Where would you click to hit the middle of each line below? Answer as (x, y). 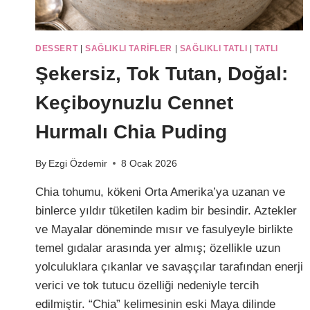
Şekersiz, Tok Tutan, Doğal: (162, 73)
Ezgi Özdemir (78, 163)
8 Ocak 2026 (149, 163)
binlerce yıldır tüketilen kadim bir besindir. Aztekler (166, 210)
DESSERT (57, 48)
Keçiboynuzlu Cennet (134, 102)
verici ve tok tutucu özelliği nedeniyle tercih (147, 285)
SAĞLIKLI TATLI (213, 48)
